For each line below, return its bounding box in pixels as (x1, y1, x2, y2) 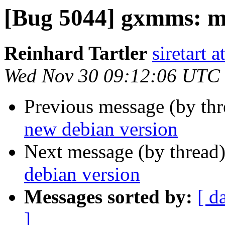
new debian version (24, 118, 178, 140)
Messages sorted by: (24, 186, 192, 208)
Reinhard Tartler (4, 42, 147, 64)
